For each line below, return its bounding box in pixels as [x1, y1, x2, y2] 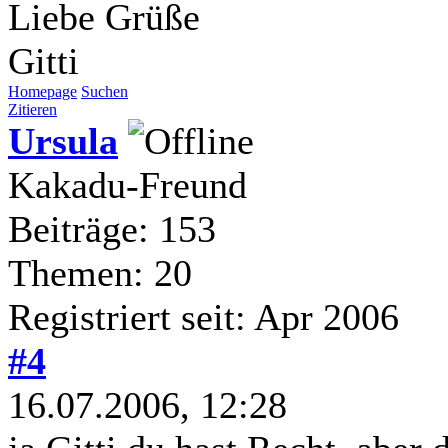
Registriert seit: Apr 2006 [8, 295, 399, 338]
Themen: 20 [8, 251, 192, 294]
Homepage [8, 82, 77, 100]
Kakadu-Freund [8, 163, 247, 206]
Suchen [81, 82, 128, 100]
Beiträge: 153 [8, 207, 216, 250]
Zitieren [8, 100, 57, 118]
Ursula [8, 119, 118, 162]
